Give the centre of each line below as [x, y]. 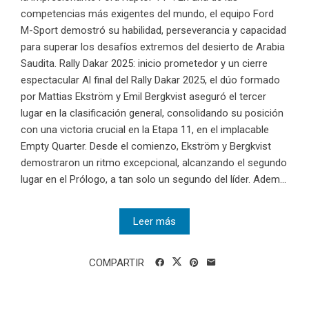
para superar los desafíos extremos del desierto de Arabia [153, 47]
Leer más [154, 222]
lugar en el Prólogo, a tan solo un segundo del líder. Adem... [153, 180]
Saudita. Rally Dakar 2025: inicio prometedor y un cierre [144, 64]
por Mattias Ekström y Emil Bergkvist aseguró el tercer [143, 97]
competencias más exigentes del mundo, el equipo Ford [147, 14]
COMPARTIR [117, 263]
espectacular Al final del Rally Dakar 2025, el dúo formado [150, 80]
